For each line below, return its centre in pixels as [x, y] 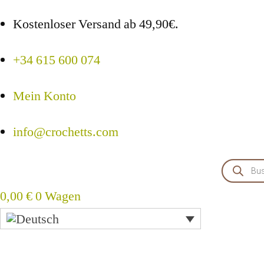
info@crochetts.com [66, 132]
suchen [239, 178]
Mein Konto [44, 96]
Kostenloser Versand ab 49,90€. [96, 24]
